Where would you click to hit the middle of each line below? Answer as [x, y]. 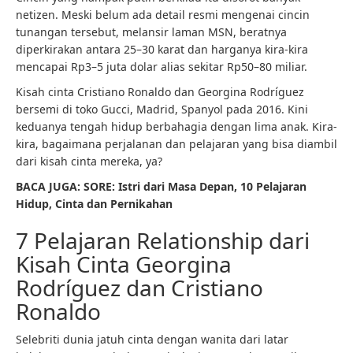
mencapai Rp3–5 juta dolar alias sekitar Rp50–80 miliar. [162, 67]
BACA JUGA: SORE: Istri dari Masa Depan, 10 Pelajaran [161, 186]
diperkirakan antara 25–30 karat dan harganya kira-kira [162, 49]
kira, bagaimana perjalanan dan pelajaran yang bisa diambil [176, 144]
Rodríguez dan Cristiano [139, 288]
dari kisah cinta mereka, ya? [89, 161]
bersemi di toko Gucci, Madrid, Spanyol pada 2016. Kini [162, 109]
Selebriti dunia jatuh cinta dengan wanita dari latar [152, 339]
